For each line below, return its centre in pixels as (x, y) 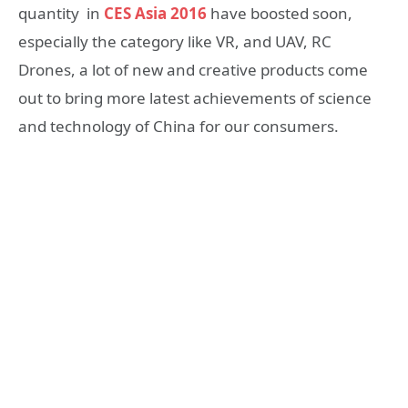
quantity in (61, 14)
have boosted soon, (281, 14)
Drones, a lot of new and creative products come (193, 70)
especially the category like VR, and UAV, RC (175, 42)
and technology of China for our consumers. (178, 127)
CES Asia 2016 (155, 14)
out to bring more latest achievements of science (195, 98)
